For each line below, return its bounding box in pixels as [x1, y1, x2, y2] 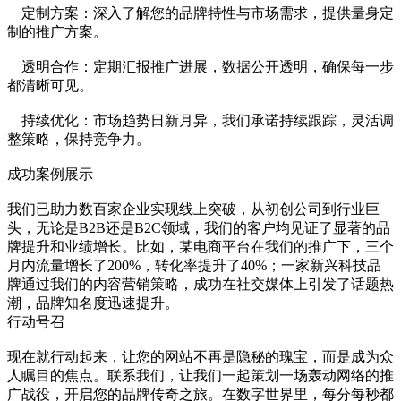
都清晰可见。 [7, 77, 93, 93]
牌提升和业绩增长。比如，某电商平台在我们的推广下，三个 [7, 238, 394, 254]
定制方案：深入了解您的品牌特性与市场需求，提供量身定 [7, 4, 394, 21]
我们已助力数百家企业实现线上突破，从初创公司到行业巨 [7, 200, 380, 217]
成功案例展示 [7, 166, 93, 182]
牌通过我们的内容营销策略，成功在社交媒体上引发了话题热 [7, 276, 394, 292]
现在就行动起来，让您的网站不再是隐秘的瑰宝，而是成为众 [7, 348, 394, 364]
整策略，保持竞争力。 [7, 131, 150, 147]
